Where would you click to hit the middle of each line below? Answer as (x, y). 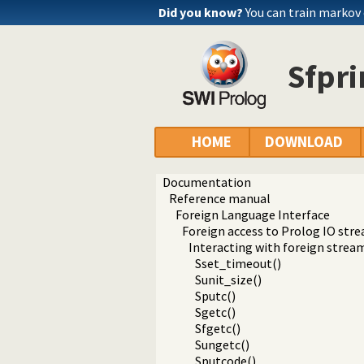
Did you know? (201, 12)
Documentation (207, 182)
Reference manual (220, 199)
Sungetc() (222, 345)
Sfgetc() (218, 329)
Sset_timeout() (238, 264)
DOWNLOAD (304, 142)
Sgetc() (215, 312)
